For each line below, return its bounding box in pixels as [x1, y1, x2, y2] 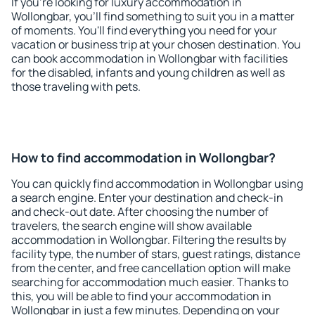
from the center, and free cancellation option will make [11, 260, 290, 276]
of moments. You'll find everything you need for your [11, 22, 277, 38]
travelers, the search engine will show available [11, 218, 252, 233]
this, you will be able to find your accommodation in [11, 288, 271, 304]
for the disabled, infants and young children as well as [11, 65, 285, 80]
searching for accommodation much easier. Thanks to [11, 274, 288, 290]
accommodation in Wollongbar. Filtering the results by [11, 232, 286, 247]
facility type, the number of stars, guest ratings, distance [11, 246, 300, 262]
